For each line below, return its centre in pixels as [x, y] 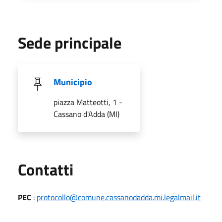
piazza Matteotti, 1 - [88, 102]
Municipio [73, 82]
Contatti [46, 169]
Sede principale [70, 42]
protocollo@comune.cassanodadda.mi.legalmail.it [119, 197]
